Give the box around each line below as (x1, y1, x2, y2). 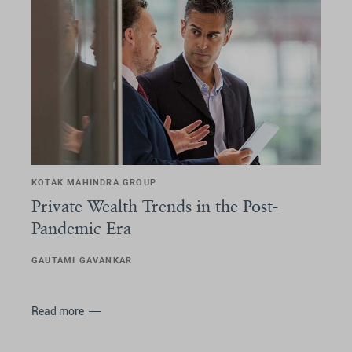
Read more (31, 304, 84, 317)
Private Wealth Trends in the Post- (31, 195, 278, 216)
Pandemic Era (31, 217, 131, 238)
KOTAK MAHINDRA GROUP (31, 175, 156, 188)
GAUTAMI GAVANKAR (31, 253, 133, 266)
